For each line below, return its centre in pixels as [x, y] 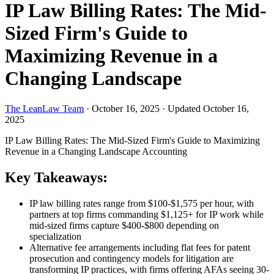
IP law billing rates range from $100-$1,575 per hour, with [142, 203]
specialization [55, 236]
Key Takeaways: [56, 177]
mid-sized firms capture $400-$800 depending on [124, 225]
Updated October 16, [208, 108]
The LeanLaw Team [44, 108]
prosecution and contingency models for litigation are [131, 258]
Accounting [165, 151]
